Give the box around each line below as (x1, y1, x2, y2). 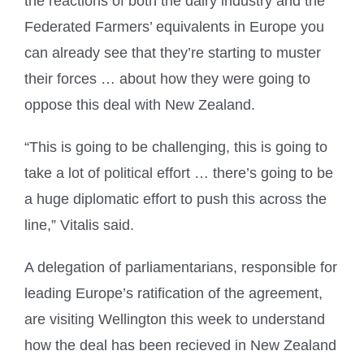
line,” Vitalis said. (24, 217, 134, 234)
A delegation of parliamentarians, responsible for (24, 259, 337, 276)
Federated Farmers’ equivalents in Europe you (24, 19, 324, 36)
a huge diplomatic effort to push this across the (24, 191, 327, 208)
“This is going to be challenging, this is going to (24, 139, 327, 156)
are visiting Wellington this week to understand (24, 311, 325, 328)
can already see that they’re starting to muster (24, 45, 321, 62)
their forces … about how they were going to (24, 71, 310, 88)
